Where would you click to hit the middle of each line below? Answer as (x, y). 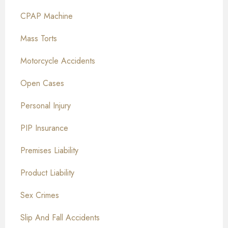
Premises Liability (49, 151)
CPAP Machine (47, 16)
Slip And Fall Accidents (60, 218)
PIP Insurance (44, 128)
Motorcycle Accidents (58, 61)
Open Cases (42, 83)
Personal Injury (46, 106)
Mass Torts (39, 39)
